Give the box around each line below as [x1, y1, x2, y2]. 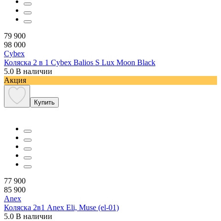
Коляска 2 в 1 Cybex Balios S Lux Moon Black [4, 58, 155, 67]
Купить [34, 98, 55, 106]
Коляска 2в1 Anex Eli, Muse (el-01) [4, 203, 119, 212]
